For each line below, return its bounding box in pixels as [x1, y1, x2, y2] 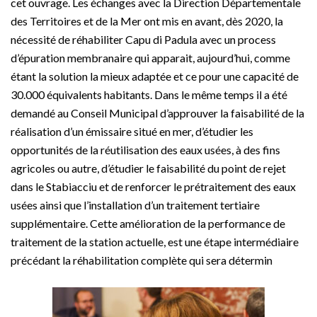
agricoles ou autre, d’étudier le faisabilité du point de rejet [11, 161, 286, 175]
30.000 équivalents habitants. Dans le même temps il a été [11, 88, 287, 102]
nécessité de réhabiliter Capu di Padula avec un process [11, 33, 276, 47]
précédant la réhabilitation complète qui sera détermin [11, 253, 272, 267]
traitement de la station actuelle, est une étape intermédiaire [11, 235, 299, 249]
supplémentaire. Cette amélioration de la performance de [11, 217, 285, 231]
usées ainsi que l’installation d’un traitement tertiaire [11, 198, 260, 212]
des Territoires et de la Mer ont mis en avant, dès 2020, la [11, 14, 283, 28]
